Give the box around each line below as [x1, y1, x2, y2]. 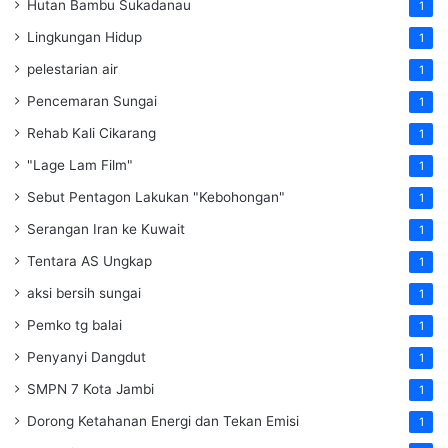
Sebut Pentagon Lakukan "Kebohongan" [27, 189, 285, 206]
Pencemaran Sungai [27, 93, 157, 110]
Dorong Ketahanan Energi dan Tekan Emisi [27, 413, 299, 430]
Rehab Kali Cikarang [27, 125, 156, 142]
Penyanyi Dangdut [27, 349, 146, 366]
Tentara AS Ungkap [27, 253, 152, 270]
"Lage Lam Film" [27, 157, 133, 174]
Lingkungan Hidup [27, 29, 142, 46]
